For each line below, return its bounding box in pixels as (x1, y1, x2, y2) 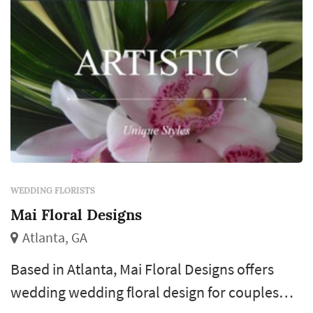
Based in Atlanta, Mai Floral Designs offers (10, 259, 274, 279)
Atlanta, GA (22, 229, 87, 246)
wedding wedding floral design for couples (10, 282, 279, 302)
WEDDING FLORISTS (10, 185, 95, 196)
